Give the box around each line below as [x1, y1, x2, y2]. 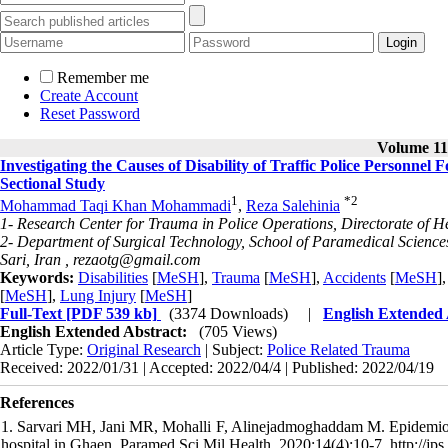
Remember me [57, 69, 149, 86]
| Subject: [201, 341, 267, 359]
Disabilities [78, 269, 148, 287]
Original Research [87, 341, 201, 359]
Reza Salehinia [246, 197, 340, 215]
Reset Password [40, 105, 140, 122]
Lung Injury [60, 287, 136, 305]
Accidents [323, 269, 386, 287]
